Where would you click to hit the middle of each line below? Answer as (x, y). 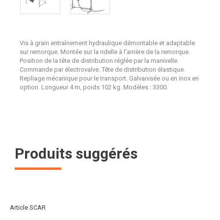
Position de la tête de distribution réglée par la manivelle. (99, 61)
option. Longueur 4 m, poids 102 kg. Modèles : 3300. (94, 87)
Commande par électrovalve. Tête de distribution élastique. (102, 69)
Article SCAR (28, 207)
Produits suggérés (76, 153)
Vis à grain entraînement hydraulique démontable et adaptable (107, 43)
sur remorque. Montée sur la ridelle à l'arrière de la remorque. (105, 52)
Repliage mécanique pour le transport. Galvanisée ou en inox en (109, 78)
